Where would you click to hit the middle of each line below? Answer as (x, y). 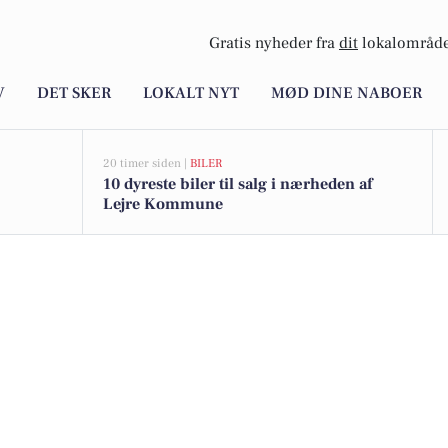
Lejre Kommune (163, 204)
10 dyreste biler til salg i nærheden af (237, 184)
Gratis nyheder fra (274, 43)
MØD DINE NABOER (346, 93)
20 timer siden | (146, 163)
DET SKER (74, 93)
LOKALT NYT (191, 93)
